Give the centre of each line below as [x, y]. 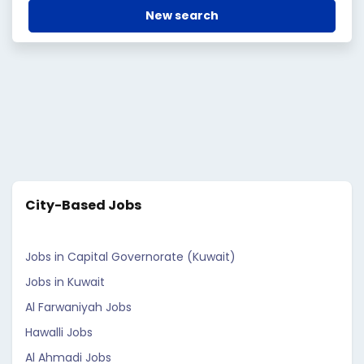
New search [182, 15]
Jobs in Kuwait [65, 282]
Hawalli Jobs [59, 332]
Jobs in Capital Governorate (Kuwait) [130, 257]
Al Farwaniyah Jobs [78, 307]
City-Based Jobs [83, 205]
